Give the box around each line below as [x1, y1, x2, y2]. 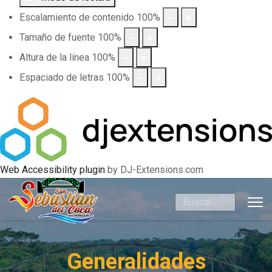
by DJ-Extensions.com [105, 163, 203, 175]
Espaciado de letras [19, 72, 104, 83]
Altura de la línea [19, 52, 89, 63]
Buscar [174, 194, 203, 206]
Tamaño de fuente [19, 32, 95, 43]
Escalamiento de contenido [19, 12, 134, 23]
